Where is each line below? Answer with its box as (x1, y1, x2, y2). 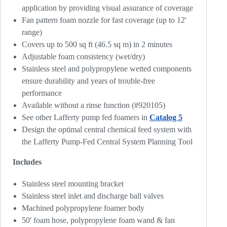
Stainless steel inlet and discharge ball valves (22, 192, 164, 201)
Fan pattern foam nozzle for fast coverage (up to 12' (22, 15, 186, 24)
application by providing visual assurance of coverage (22, 3, 193, 12)
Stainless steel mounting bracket (22, 179, 124, 188)
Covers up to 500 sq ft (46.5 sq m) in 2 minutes (22, 40, 172, 49)
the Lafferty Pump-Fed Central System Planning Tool (22, 137, 193, 146)
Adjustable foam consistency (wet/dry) (22, 52, 145, 61)
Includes (13, 157, 42, 166)
